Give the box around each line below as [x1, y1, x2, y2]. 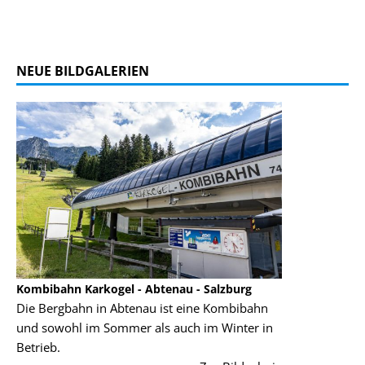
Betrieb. [6, 338, 51, 355]
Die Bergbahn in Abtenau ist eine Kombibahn [6, 299, 258, 316]
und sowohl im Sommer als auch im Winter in [6, 319, 263, 336]
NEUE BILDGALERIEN [16, 61, 149, 80]
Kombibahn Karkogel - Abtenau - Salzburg [6, 280, 242, 297]
